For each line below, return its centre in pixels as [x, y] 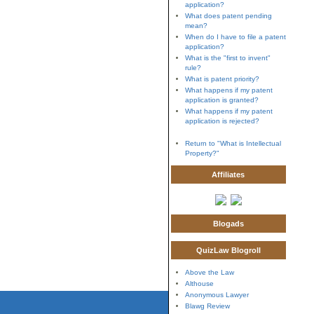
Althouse [199, 284]
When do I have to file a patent [235, 37]
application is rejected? [222, 121]
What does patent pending [228, 16]
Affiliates [228, 175]
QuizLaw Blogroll [228, 250]
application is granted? [221, 100]
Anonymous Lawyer [217, 295]
